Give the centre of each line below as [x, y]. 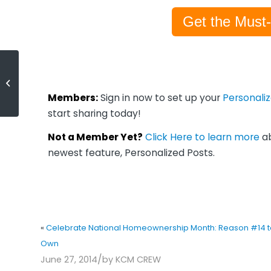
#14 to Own [44, 96]
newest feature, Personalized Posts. [131, 153]
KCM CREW [138, 259]
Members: [73, 97]
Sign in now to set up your [160, 97]
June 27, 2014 [69, 259]
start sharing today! [94, 113]
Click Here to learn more [202, 137]
